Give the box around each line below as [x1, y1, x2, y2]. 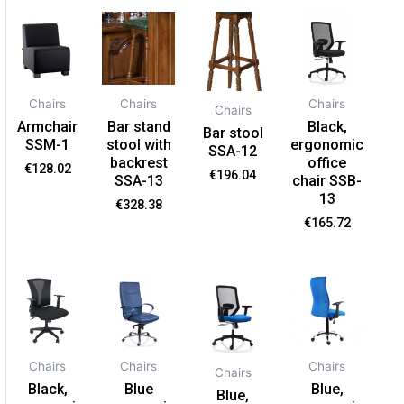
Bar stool [202, 124, 263, 142]
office [308, 153, 347, 171]
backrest [109, 153, 168, 171]
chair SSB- [292, 171, 363, 189]
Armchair [17, 117, 78, 135]
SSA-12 [208, 142, 258, 160]
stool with [106, 135, 171, 153]
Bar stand [106, 117, 170, 135]
